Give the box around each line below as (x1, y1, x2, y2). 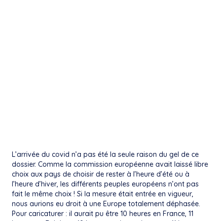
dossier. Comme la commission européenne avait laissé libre (12, 160, 208, 169)
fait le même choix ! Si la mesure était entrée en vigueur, (12, 189, 193, 199)
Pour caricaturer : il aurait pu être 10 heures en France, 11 (12, 209, 193, 219)
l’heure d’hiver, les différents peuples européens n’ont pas (12, 180, 199, 189)
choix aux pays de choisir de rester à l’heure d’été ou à (12, 170, 189, 179)
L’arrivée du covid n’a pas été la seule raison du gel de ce (12, 150, 199, 159)
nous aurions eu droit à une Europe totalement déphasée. (12, 199, 200, 209)
